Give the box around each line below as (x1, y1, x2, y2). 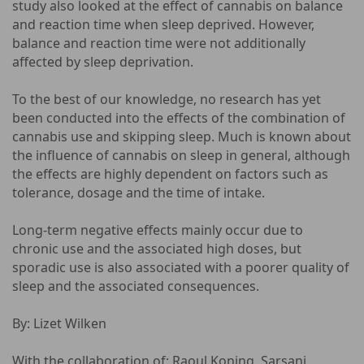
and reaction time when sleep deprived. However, (12, 15, 314, 33)
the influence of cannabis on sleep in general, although (12, 146, 350, 164)
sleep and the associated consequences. (12, 277, 259, 295)
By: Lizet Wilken (12, 314, 106, 332)
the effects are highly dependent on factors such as (12, 165, 328, 183)
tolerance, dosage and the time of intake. (12, 184, 265, 201)
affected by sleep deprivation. (12, 53, 193, 71)
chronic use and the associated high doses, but (12, 240, 301, 258)
